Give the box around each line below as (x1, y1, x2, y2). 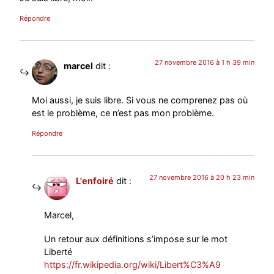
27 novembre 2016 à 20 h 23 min (149, 173, 254, 182)
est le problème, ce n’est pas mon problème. (32, 108, 215, 119)
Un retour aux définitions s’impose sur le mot (44, 234, 228, 245)
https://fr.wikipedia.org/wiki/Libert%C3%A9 (44, 259, 221, 270)
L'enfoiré (76, 176, 114, 187)
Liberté (44, 246, 73, 257)
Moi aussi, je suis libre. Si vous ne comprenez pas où (32, 95, 248, 106)
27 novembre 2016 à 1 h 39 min (154, 57, 254, 67)
